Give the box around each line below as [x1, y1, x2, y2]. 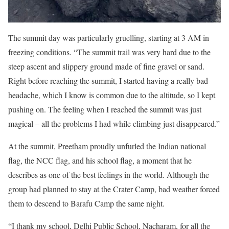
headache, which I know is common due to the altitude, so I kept [8, 89, 215, 100]
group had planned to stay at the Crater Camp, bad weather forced [8, 183, 220, 194]
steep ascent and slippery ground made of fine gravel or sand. [8, 60, 204, 72]
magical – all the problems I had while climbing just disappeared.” [8, 118, 220, 129]
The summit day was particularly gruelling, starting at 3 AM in [8, 32, 209, 43]
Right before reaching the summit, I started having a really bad [8, 75, 208, 86]
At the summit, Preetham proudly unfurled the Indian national [8, 140, 206, 151]
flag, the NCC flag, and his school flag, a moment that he [8, 154, 192, 166]
